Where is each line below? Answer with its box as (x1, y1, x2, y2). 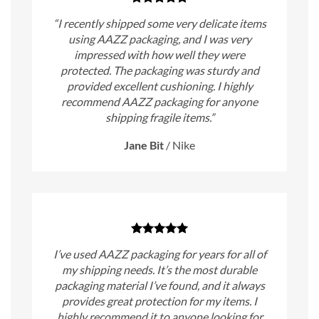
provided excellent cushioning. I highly (66, 79, 253, 93)
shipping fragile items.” (105, 110, 214, 125)
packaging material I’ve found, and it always (54, 278, 265, 293)
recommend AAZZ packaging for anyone (61, 95, 258, 109)
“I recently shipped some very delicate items (53, 16, 266, 31)
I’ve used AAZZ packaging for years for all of (53, 247, 266, 261)
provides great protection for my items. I (62, 294, 257, 308)
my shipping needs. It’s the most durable (62, 263, 257, 277)
